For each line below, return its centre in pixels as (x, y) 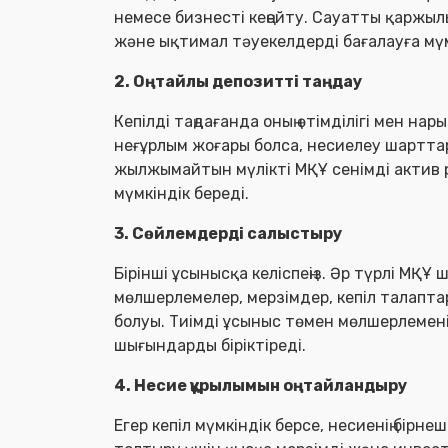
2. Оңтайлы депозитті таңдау (238, 81)
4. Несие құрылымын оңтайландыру (260, 385)
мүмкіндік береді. (183, 193)
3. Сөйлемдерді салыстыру (228, 233)
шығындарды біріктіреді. (212, 345)
